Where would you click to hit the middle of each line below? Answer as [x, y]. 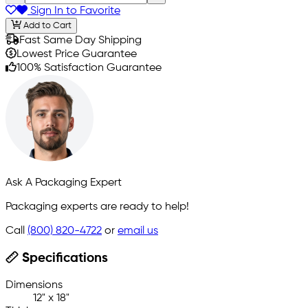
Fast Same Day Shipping [80, 40]
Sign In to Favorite [74, 11]
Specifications [63, 258]
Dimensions [34, 285]
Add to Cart [46, 25]
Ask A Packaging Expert [64, 183]
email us [138, 231]
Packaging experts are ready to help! [97, 207]
